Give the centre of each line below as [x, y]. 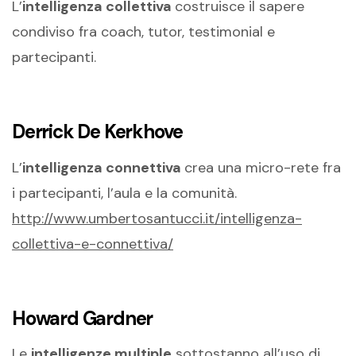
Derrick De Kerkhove [98, 132]
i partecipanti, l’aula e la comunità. [124, 193]
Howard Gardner [83, 318]
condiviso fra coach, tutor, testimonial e [143, 32]
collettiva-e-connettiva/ [93, 244]
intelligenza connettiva [103, 167]
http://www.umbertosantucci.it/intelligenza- [157, 218]
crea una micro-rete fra [263, 167]
